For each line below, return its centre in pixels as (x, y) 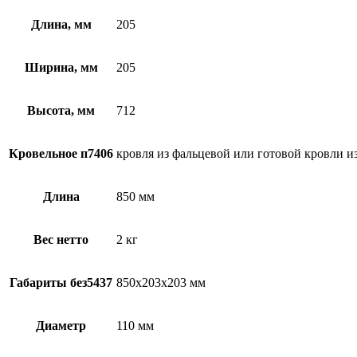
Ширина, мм (61, 68)
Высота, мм (61, 111)
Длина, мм (61, 25)
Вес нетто (61, 240)
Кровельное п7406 (61, 154)
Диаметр (61, 326)
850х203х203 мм (161, 283)
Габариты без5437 (61, 283)
